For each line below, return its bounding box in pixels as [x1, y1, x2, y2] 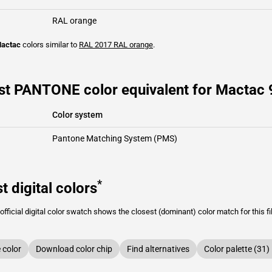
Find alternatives [127, 244, 189, 254]
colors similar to [21, 40, 79, 49]
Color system [52, 110, 103, 120]
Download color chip [36, 244, 112, 254]
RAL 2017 [79, 40, 112, 49]
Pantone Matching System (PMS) [52, 134, 177, 143]
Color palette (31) [204, 244, 270, 254]
